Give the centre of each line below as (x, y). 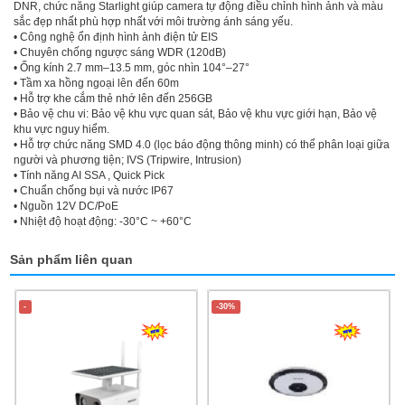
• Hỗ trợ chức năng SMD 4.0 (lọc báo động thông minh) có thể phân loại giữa (202, 144)
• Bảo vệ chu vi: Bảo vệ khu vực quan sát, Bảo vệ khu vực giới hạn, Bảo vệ (195, 113)
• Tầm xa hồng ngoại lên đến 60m (96, 83)
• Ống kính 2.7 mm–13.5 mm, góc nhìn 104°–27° (132, 67)
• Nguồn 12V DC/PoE (66, 206)
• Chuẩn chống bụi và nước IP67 (94, 190)
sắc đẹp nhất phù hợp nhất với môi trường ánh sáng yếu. (153, 21)
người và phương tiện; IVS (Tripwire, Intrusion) (127, 160)
